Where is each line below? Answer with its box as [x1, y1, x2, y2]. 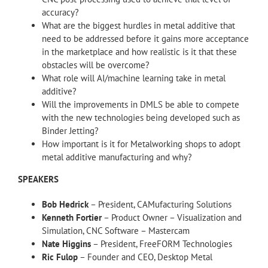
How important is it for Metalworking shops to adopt [42, 138, 240, 150]
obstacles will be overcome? [42, 59, 150, 71]
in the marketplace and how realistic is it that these [42, 46, 237, 58]
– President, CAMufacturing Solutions [89, 199, 232, 211]
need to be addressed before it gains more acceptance [42, 33, 249, 45]
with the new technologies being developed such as [42, 112, 240, 124]
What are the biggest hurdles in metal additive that [42, 20, 235, 32]
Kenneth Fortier [42, 212, 102, 224]
